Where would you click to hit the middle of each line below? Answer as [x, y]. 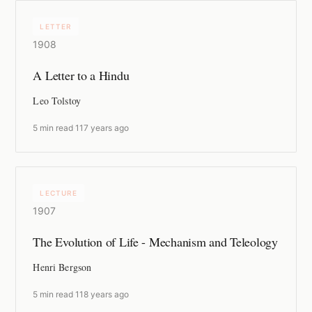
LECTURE [58, 193]
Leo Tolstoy [57, 101]
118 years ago [102, 295]
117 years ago [102, 128]
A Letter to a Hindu [81, 76]
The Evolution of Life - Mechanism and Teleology [155, 242]
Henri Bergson [62, 267]
